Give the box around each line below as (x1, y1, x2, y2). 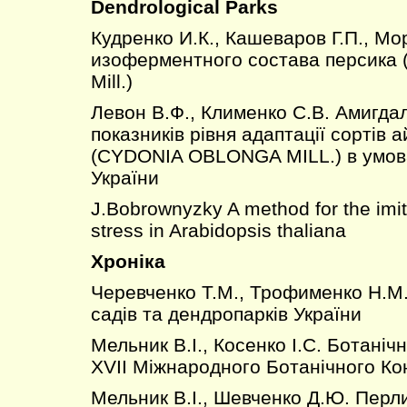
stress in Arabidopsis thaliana (91, 220, 346, 241)
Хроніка (91, 251, 165, 272)
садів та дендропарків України (91, 303, 362, 324)
